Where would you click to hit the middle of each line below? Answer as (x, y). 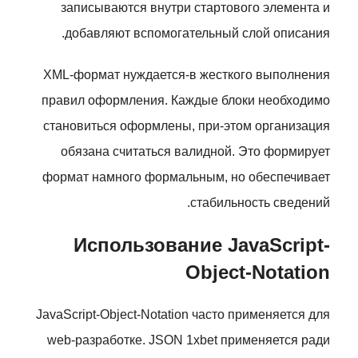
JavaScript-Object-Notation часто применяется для (183, 314)
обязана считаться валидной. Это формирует (195, 151)
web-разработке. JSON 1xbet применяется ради (189, 340)
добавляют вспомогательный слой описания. (197, 33)
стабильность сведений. (260, 203)
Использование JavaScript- (202, 245)
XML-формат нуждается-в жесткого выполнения (187, 75)
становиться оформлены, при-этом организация (187, 126)
